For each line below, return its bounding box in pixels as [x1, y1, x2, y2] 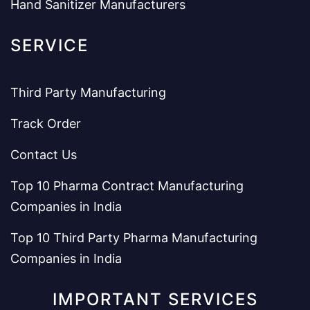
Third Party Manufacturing [10, 84, 166, 100]
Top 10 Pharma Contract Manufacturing [10, 178, 244, 193]
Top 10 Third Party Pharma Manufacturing [10, 230, 257, 245]
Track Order [10, 116, 81, 131]
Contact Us [10, 147, 77, 162]
